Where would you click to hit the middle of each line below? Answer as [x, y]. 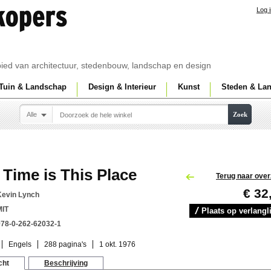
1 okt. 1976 [117, 244]
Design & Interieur [122, 87]
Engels [20, 244]
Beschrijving [66, 263]
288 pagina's [65, 244]
